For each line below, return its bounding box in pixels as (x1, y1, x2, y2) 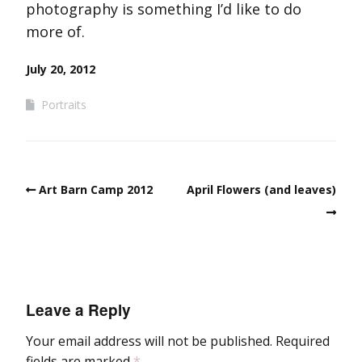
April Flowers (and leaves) (187, 182, 336, 198)
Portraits (41, 97, 86, 113)
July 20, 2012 (26, 61, 95, 78)
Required (276, 331, 330, 350)
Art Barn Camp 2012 (39, 182, 153, 198)
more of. (26, 22, 85, 42)
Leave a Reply (26, 298, 131, 321)
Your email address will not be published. (26, 331, 272, 350)
